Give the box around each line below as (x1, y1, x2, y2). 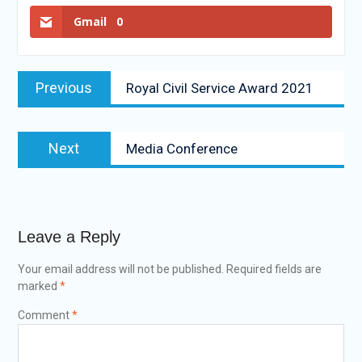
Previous (36, 79, 93, 97)
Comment (17, 309, 72, 322)
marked (17, 280, 60, 293)
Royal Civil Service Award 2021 (125, 80, 314, 97)
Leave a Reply (17, 228, 120, 246)
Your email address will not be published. (17, 263, 224, 276)
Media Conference (125, 141, 238, 158)
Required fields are (225, 263, 322, 276)
